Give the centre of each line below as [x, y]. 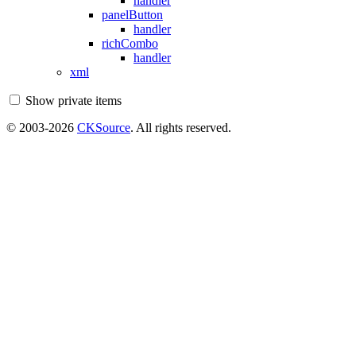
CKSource [104, 127]
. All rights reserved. [181, 127]
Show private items [74, 100]
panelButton [132, 14]
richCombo [130, 43]
